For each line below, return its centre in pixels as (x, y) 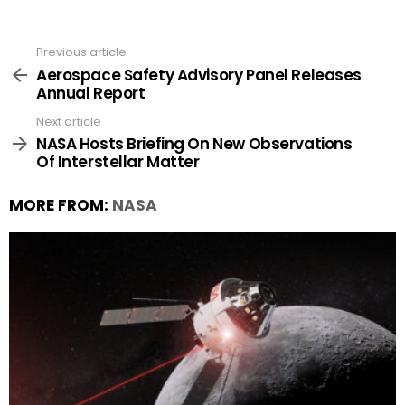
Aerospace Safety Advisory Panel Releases (199, 75)
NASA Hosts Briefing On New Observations (194, 144)
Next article (69, 121)
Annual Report (91, 93)
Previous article (81, 52)
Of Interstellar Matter (118, 162)
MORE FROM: (61, 205)
